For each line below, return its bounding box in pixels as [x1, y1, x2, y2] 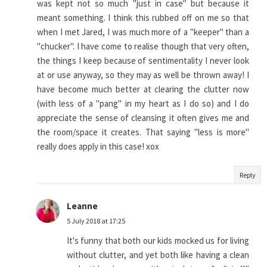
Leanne [67, 200, 98, 212]
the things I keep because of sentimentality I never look [37, 55, 249, 67]
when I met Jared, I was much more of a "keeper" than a [37, 26, 249, 38]
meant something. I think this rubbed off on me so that [37, 12, 249, 24]
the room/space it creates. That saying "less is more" [37, 126, 249, 138]
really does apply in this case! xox [37, 141, 159, 153]
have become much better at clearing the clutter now [37, 83, 249, 95]
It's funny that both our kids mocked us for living [67, 235, 249, 247]
